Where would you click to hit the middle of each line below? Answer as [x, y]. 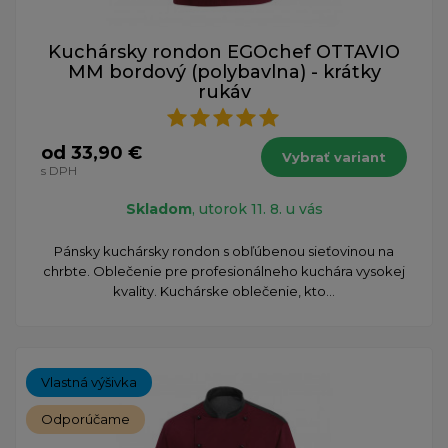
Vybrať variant [334, 156]
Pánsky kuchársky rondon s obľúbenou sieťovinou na [224, 250]
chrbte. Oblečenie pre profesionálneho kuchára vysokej [224, 270]
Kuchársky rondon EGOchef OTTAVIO [224, 51]
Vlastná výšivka [89, 381]
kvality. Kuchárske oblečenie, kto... [224, 290]
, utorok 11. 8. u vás [257, 208]
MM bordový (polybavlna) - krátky [224, 71]
